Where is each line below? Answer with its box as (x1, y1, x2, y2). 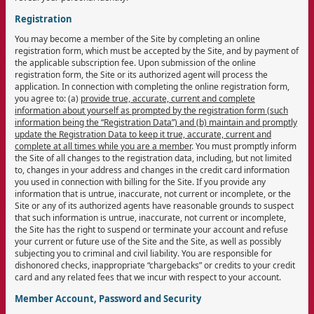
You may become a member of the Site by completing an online (15, 32, 260, 45)
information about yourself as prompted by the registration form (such (15, 104, 288, 116)
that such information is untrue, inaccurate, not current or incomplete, (15, 211, 286, 224)
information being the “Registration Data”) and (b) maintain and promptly (15, 116, 297, 128)
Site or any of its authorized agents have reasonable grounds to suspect (15, 199, 294, 212)
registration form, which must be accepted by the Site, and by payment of (15, 44, 299, 57)
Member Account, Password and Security (15, 292, 201, 305)
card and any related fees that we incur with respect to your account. (15, 271, 281, 283)
